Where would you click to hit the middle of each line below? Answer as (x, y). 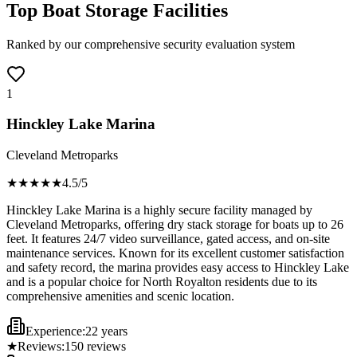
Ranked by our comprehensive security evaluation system (151, 44)
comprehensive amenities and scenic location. (120, 296)
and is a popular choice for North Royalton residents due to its (162, 282)
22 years (106, 331)
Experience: (55, 331)
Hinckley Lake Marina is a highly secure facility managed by (159, 210)
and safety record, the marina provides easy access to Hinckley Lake (178, 268)
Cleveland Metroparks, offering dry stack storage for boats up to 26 (175, 225)
